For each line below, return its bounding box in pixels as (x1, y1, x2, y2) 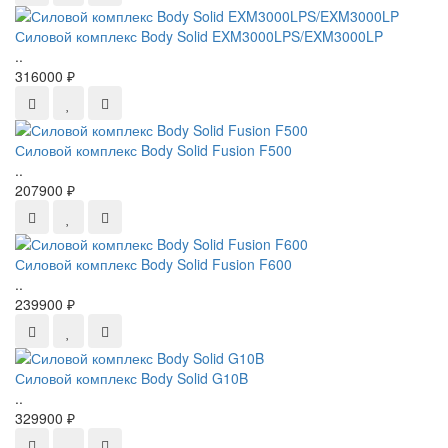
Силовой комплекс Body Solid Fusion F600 (15, 254, 292, 274)
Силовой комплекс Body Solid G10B (15, 368, 248, 388)
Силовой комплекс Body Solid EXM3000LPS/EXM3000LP (15, 26, 383, 46)
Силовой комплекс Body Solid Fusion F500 (15, 140, 292, 160)
